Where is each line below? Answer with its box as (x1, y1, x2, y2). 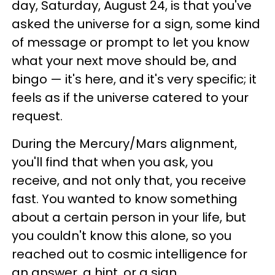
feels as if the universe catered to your (12, 89, 249, 106)
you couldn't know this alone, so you (12, 227, 231, 244)
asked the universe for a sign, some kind (12, 15, 260, 33)
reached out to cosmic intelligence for (12, 246, 247, 263)
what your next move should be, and (12, 52, 237, 69)
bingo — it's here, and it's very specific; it (12, 71, 257, 88)
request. (12, 107, 63, 125)
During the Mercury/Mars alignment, (12, 135, 237, 152)
